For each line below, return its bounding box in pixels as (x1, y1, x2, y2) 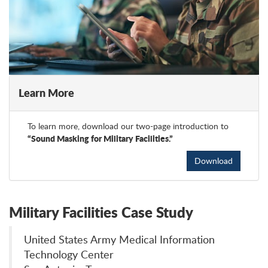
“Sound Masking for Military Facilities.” (28, 132, 173, 145)
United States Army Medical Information (24, 232, 215, 247)
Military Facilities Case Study (9, 202, 193, 223)
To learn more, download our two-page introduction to (28, 120, 229, 132)
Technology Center (24, 247, 114, 262)
